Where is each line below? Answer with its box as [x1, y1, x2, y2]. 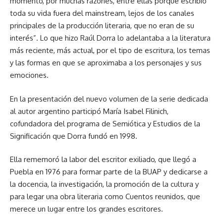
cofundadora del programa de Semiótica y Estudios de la [10, 118, 200, 128]
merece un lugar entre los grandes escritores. [10, 204, 163, 214]
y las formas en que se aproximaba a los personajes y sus [10, 58, 202, 68]
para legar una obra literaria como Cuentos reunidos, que [10, 192, 200, 202]
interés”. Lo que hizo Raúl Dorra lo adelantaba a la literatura [10, 33, 211, 43]
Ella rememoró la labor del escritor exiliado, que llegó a [10, 155, 196, 165]
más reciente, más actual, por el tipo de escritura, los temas [10, 46, 210, 55]
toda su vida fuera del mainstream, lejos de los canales [10, 8, 194, 18]
